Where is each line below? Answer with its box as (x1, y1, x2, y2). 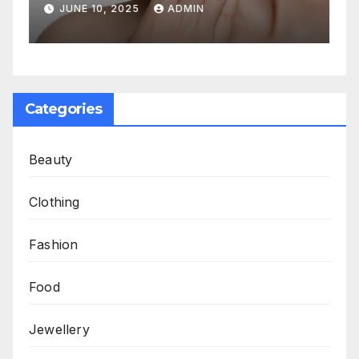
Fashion (29, 236, 79, 252)
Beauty (29, 151, 73, 167)
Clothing (29, 193, 80, 210)
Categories (25, 99, 102, 118)
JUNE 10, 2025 (58, 2, 143, 14)
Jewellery (29, 321, 90, 337)
